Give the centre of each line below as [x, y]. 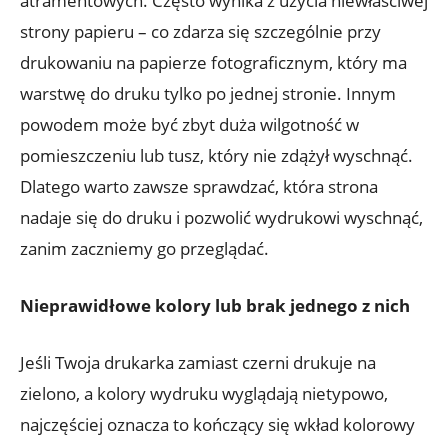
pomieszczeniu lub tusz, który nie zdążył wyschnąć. [216, 156]
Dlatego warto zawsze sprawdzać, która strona [199, 187]
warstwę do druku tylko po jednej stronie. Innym [208, 94]
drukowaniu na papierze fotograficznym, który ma [213, 63]
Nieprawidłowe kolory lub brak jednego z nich [215, 306]
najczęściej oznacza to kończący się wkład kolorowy [217, 425]
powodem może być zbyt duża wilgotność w [189, 125]
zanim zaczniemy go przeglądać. [144, 249]
